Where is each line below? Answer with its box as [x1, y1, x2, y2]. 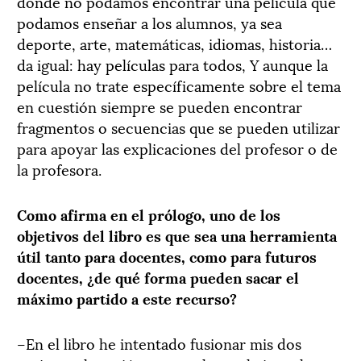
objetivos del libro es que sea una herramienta [17, 223, 337, 246]
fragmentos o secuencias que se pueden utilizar [17, 115, 340, 138]
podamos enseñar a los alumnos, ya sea [17, 10, 282, 33]
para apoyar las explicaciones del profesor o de [17, 136, 338, 159]
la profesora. [17, 157, 102, 180]
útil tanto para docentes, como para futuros [17, 244, 317, 267]
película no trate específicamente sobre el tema [17, 73, 341, 96]
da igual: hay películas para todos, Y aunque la [17, 52, 328, 75]
